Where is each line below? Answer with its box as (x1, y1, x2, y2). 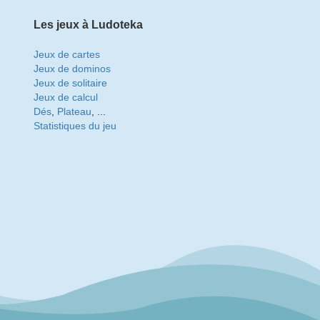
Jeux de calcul (33, 91, 98, 103)
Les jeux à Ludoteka (33, 19, 143, 31)
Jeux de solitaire (33, 77, 107, 89)
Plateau (56, 106, 91, 117)
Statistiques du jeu (33, 120, 116, 131)
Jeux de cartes (33, 49, 100, 60)
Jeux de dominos (33, 63, 111, 74)
